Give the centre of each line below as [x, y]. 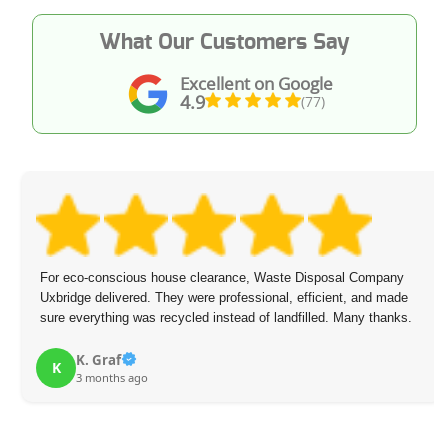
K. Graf [99, 360]
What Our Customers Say [224, 41]
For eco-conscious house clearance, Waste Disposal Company [222, 278]
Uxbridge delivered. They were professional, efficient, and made [224, 298]
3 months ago [112, 377]
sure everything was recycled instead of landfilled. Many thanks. [226, 318]
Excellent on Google [256, 84]
